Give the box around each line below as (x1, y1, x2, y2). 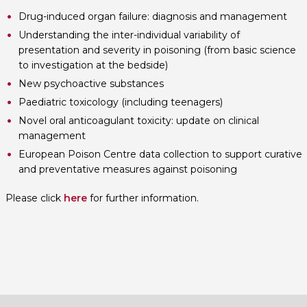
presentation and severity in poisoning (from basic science (18, 44, 296, 56)
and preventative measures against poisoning (18, 163, 237, 175)
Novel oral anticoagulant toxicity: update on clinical (18, 114, 259, 127)
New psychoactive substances (18, 77, 164, 90)
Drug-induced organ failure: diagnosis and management (18, 10, 287, 23)
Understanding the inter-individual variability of (18, 29, 240, 41)
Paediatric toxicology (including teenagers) (18, 96, 223, 108)
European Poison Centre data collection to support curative (18, 148, 302, 160)
